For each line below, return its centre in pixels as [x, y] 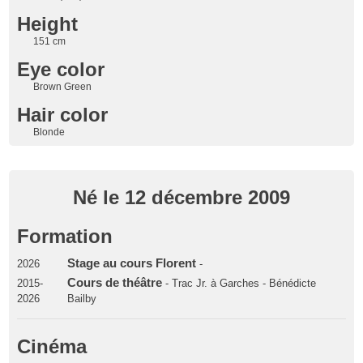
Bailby [81, 298]
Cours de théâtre [116, 282]
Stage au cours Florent [131, 263]
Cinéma [52, 346]
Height [48, 23]
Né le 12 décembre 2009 [181, 197]
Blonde [49, 132]
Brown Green [63, 86]
